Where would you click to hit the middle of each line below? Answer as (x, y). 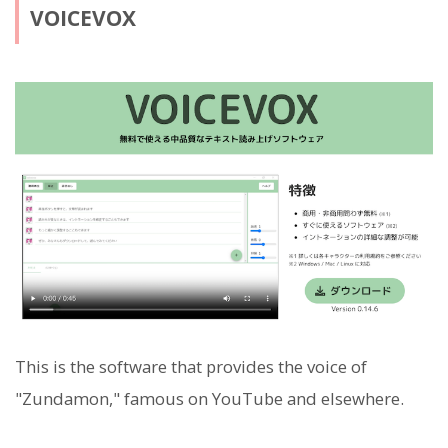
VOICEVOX (82, 18)
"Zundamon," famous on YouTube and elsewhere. (209, 398)
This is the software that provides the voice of (191, 366)
